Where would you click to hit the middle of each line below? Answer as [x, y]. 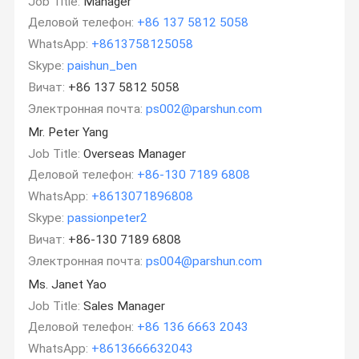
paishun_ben [103, 66]
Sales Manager [123, 306]
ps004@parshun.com [204, 261]
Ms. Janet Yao [68, 284]
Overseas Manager [133, 153]
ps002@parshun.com [204, 109]
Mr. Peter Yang [69, 132]
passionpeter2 [108, 218]
